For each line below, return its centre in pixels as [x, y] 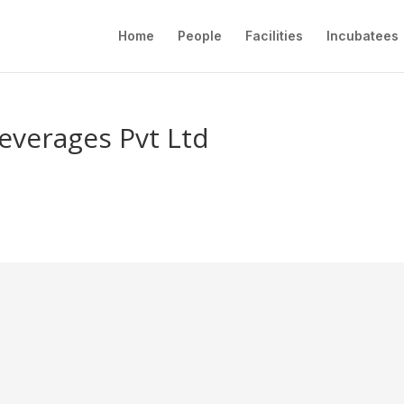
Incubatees [363, 36]
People [200, 36]
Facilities [274, 36]
